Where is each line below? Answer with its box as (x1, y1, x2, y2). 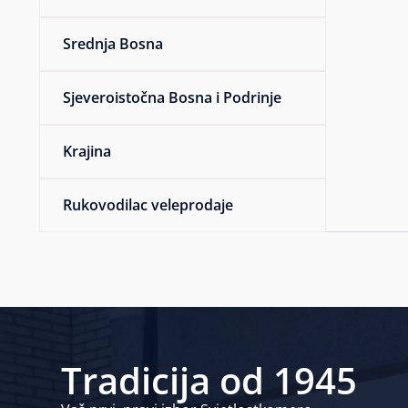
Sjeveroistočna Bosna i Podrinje (63, 87, 282, 107)
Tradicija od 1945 (61, 354, 358, 405)
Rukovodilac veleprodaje (63, 194, 234, 215)
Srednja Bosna (63, 33, 164, 54)
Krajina (63, 140, 112, 161)
